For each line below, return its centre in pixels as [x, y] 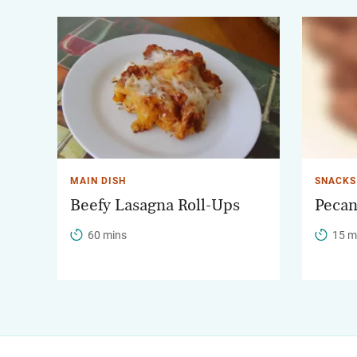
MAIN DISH [98, 180]
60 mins [107, 235]
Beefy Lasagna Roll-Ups [155, 205]
